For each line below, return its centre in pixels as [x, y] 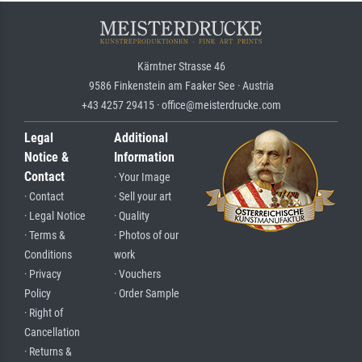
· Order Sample [147, 293]
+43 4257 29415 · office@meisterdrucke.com [181, 105]
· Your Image [142, 177]
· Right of [44, 313]
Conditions [48, 255]
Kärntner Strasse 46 [181, 66]
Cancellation [52, 332]
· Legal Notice [55, 216]
